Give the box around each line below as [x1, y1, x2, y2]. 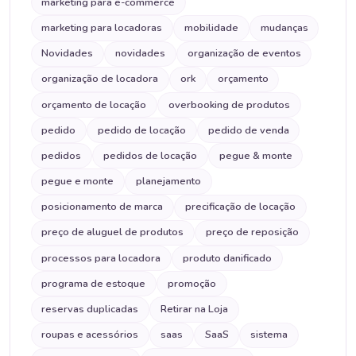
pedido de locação [97, 122, 186, 137]
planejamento [135, 174, 201, 189]
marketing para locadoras [41, 20, 163, 35]
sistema [250, 327, 288, 342]
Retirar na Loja [160, 302, 228, 316]
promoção [167, 276, 216, 291]
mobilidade [184, 20, 238, 35]
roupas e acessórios [41, 327, 139, 342]
